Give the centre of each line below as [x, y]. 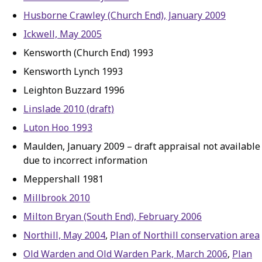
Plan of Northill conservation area [185, 235]
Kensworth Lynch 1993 [73, 71]
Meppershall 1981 [63, 179]
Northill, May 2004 [64, 235]
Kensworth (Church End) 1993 [88, 53]
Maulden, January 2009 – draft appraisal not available [142, 146]
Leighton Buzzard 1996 [74, 90]
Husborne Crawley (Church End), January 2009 [125, 15]
